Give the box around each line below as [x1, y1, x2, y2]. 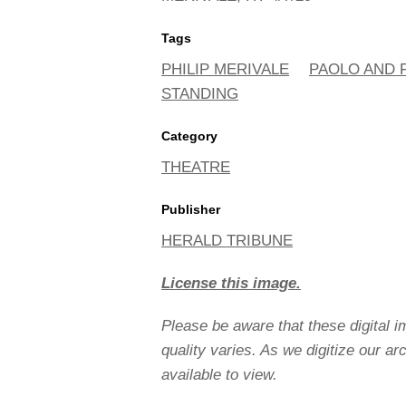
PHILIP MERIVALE [161, 60, 289, 78]
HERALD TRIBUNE [161, 231, 293, 249]
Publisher [161, 201, 220, 217]
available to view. [161, 365, 277, 383]
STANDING [161, 84, 238, 102]
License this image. [161, 274, 301, 292]
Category [161, 128, 217, 143]
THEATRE [161, 158, 230, 176]
